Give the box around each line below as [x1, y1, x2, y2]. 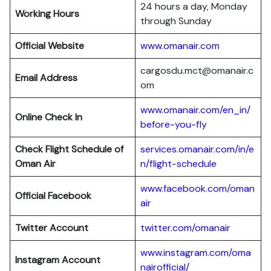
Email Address [15, 71, 77, 84]
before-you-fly [140, 118, 207, 131]
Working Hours [15, 7, 79, 20]
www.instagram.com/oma [140, 246, 251, 259]
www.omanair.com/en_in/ [140, 103, 250, 116]
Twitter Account [15, 221, 88, 234]
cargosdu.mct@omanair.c [140, 64, 253, 77]
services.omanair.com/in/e [140, 143, 254, 155]
